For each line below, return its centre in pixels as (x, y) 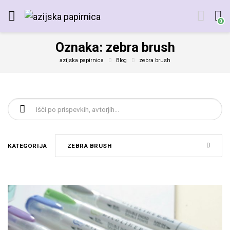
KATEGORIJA (27, 146)
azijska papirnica (82, 60)
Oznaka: (80, 47)
